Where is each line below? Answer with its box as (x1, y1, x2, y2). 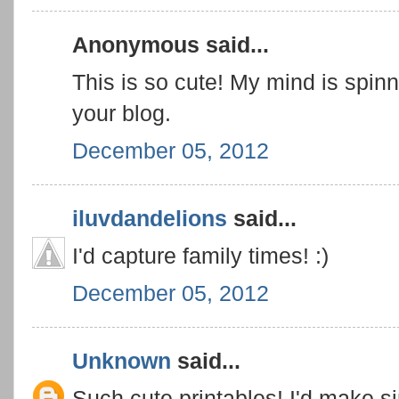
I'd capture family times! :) (72, 243, 329, 268)
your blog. (72, 101, 171, 126)
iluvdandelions (72, 206, 227, 232)
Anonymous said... (72, 32, 269, 58)
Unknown (72, 348, 171, 374)
